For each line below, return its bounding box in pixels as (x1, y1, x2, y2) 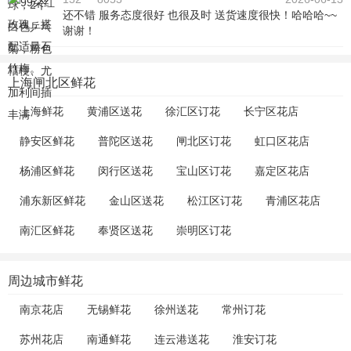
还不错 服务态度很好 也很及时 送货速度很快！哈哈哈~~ (63, 9, 337, 22)
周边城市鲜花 (8, 274, 83, 288)
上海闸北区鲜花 (8, 76, 96, 90)
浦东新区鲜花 (20, 194, 85, 208)
